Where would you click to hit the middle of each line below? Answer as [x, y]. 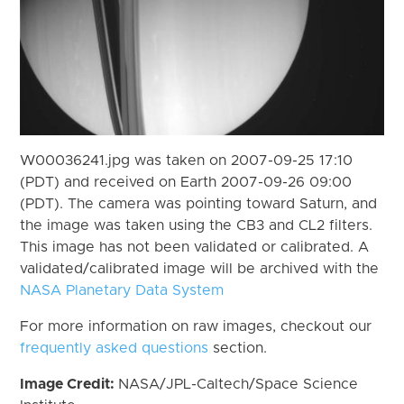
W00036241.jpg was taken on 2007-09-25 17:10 [187, 160]
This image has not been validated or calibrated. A [195, 247]
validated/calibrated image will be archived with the [200, 268]
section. [238, 348]
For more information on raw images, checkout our [196, 326]
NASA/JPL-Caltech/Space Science [239, 384]
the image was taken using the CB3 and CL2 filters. [197, 225]
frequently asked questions [115, 348]
